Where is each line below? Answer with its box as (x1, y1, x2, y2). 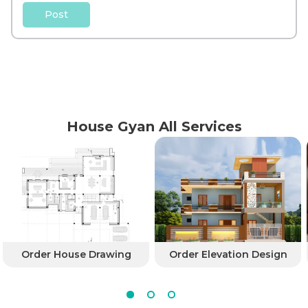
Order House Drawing (21, 248, 131, 261)
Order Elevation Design (168, 248, 287, 261)
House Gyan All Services (66, 118, 242, 135)
